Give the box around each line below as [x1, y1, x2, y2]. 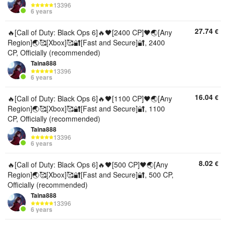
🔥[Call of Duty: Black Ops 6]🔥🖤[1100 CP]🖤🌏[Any [8, 93, 172, 103]
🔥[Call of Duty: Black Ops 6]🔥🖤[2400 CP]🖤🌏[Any [8, 27, 172, 37]
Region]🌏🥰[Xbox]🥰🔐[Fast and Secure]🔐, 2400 [8, 37, 165, 47]
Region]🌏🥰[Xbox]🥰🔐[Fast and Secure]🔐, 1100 [8, 103, 165, 114]
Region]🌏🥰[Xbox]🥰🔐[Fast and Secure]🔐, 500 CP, [8, 169, 174, 180]
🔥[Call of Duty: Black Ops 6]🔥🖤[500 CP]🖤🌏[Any [8, 159, 168, 169]
